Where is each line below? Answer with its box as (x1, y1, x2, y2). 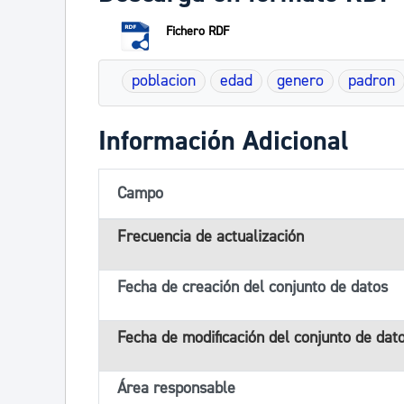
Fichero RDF (166, 23, 229, 40)
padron (348, 70, 395, 91)
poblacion (132, 70, 196, 91)
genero (277, 70, 324, 91)
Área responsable (117, 378, 235, 399)
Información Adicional (98, 124, 349, 159)
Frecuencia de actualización (117, 226, 304, 247)
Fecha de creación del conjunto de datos (117, 277, 388, 298)
